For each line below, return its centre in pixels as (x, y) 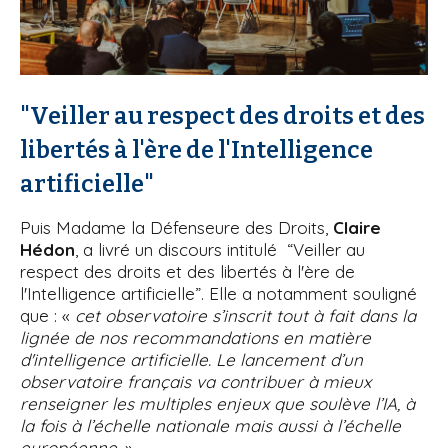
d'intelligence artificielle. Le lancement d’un (191, 359)
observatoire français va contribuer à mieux (195, 381)
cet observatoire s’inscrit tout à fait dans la (245, 315)
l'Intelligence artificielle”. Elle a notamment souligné (218, 293)
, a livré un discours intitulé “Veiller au (220, 249)
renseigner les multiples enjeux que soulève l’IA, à (217, 403)
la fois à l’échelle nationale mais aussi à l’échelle (210, 425)
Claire (354, 227)
